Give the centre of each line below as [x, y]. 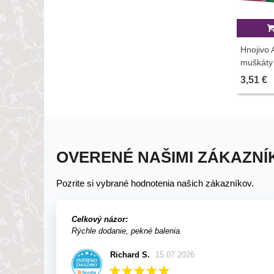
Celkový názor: [100, 219]
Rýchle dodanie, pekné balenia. [127, 231]
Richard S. [130, 255]
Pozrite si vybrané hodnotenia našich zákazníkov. [155, 183]
